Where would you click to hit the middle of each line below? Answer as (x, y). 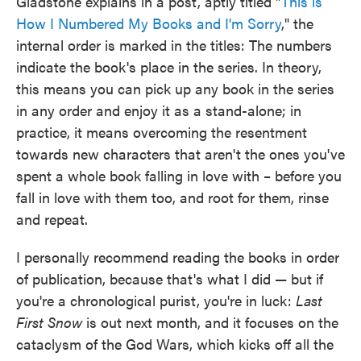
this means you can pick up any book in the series (175, 88)
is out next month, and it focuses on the (212, 322)
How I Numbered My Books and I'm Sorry (149, 23)
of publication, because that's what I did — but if (170, 278)
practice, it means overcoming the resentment (162, 132)
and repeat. (52, 219)
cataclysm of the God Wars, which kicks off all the (175, 344)
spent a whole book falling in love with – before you (179, 175)
